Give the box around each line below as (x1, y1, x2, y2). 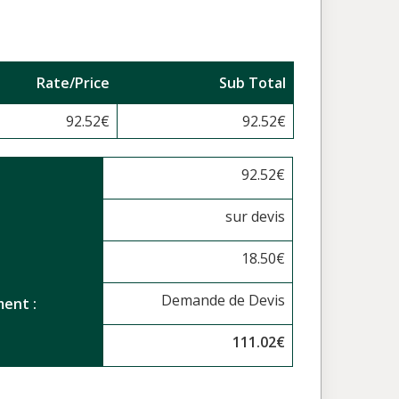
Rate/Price (37, 73, 110, 93)
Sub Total (219, 73, 286, 93)
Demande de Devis (161, 290, 286, 310)
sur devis (225, 207, 286, 226)
